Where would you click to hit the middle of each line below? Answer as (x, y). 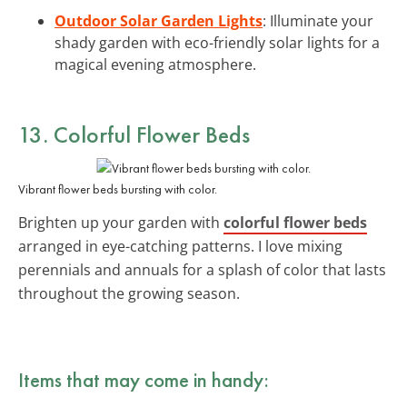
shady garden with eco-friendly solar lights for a (217, 42)
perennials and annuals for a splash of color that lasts (202, 269)
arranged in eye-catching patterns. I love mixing (180, 246)
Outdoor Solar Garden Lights (159, 20)
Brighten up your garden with (121, 222)
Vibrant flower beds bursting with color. (118, 189)
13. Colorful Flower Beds (134, 134)
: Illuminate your (318, 20)
